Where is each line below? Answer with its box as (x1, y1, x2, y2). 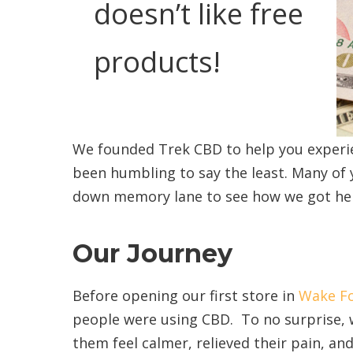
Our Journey (72, 237, 232, 269)
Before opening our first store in (72, 285, 299, 305)
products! (93, 43, 221, 82)
